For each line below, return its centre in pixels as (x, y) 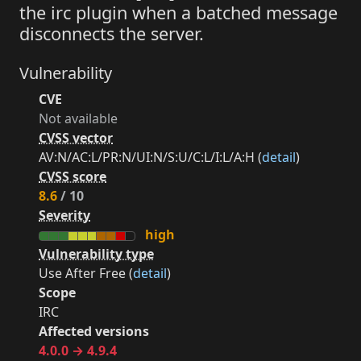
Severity (64, 215)
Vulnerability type (96, 254)
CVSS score (73, 176)
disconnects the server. (112, 33)
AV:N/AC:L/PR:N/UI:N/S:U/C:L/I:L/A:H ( (150, 157)
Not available (78, 118)
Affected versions (94, 331)
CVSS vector (76, 138)
